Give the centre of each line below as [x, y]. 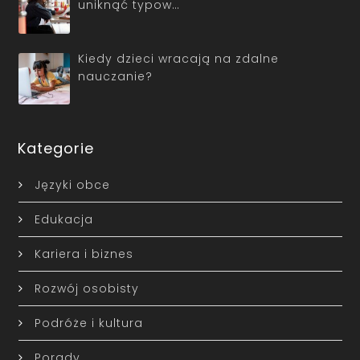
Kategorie [56, 148]
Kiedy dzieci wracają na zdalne [178, 59]
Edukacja [63, 219]
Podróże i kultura [88, 323]
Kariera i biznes [84, 254]
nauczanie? [115, 77]
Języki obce [72, 184]
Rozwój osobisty [86, 288]
